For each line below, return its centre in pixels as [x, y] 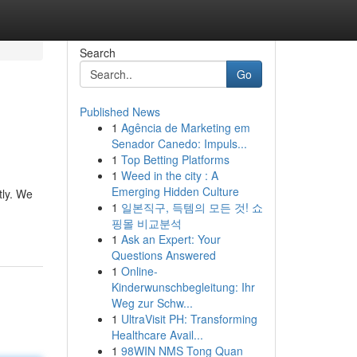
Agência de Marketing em [185, 127]
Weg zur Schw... [152, 303]
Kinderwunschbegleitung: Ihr [183, 287]
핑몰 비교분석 [146, 223]
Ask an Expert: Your [171, 239]
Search [97, 53]
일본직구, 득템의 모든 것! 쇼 [192, 207]
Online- [139, 271]
